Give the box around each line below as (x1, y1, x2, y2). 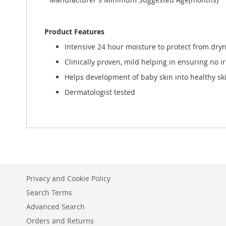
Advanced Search (26, 202, 85, 211)
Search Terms (26, 188, 72, 197)
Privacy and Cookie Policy (26, 174, 110, 183)
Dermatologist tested (65, 87, 135, 97)
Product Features (44, 27, 104, 36)
